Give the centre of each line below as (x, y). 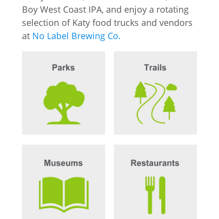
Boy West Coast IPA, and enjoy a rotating (105, 9)
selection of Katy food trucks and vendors (107, 22)
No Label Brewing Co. (76, 35)
